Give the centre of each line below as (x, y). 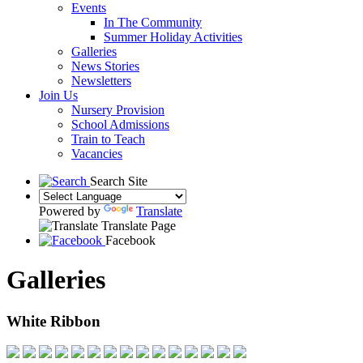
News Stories (105, 66)
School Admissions (120, 124)
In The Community (153, 22)
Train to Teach (108, 139)
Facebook (130, 240)
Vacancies (97, 153)
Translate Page (139, 225)
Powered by (71, 211)
